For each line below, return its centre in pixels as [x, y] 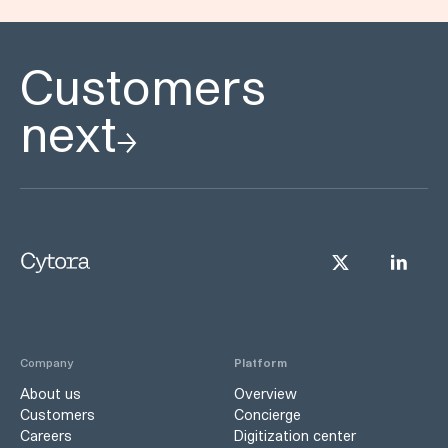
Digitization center [295, 436]
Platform [260, 363]
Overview [265, 394]
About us [50, 394]
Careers [46, 436]
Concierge [267, 415]
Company [46, 363]
